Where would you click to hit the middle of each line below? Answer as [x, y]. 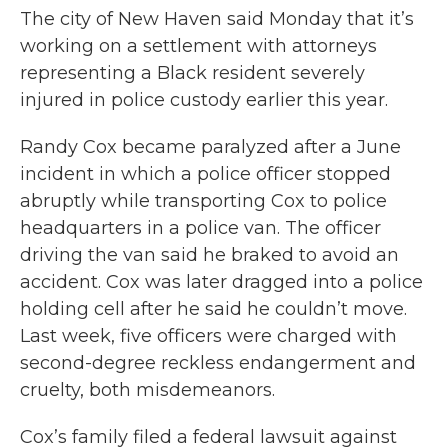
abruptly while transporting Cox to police [203, 201]
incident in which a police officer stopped [205, 174]
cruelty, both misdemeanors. [147, 390]
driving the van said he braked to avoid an [209, 255]
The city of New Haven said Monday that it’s [217, 19]
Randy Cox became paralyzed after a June [210, 147]
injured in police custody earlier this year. [204, 100]
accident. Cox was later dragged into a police [221, 282]
